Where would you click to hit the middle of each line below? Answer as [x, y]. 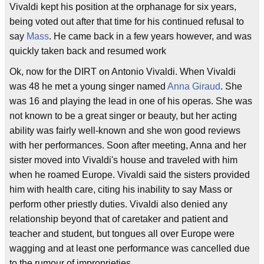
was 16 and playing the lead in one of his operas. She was [131, 101]
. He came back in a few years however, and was [150, 36]
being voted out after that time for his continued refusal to [127, 22]
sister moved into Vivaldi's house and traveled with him [123, 160]
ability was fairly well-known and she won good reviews [125, 131]
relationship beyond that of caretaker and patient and [119, 219]
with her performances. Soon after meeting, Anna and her [128, 145]
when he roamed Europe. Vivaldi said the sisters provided [130, 175]
